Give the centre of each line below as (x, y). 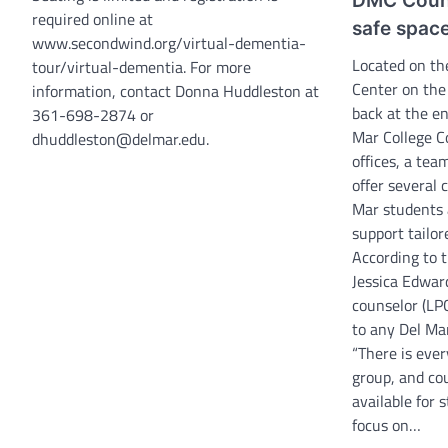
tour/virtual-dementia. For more (141, 66)
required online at (92, 18)
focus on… (386, 424)
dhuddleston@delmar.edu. (120, 138)
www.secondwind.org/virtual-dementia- (169, 42)
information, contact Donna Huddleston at (175, 90)
